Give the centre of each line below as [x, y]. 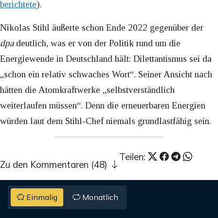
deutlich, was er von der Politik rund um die [97, 43]
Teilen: [134, 156]
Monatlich [99, 197]
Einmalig [41, 197]
